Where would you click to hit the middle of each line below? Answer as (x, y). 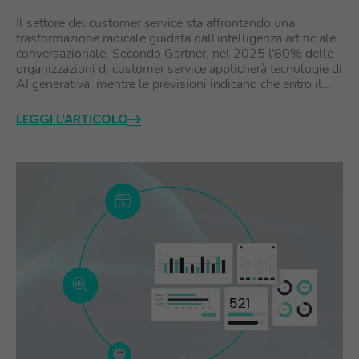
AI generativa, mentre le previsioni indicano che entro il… (173, 84)
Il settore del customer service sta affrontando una (155, 23)
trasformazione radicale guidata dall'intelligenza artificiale (176, 38)
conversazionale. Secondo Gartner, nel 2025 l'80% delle (175, 54)
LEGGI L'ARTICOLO (72, 119)
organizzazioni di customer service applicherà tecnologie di (179, 69)
